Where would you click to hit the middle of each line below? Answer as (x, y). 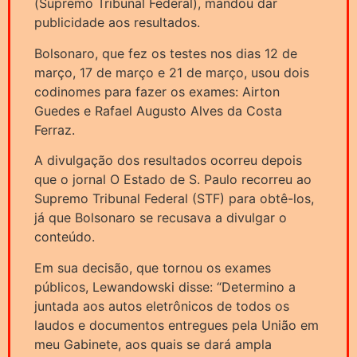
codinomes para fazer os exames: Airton (157, 91)
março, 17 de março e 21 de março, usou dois (172, 72)
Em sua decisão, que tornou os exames (153, 267)
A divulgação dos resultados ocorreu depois (168, 161)
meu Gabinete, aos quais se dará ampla (153, 344)
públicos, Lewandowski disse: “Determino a (165, 286)
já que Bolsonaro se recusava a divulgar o (161, 218)
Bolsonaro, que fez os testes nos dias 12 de (166, 53)
